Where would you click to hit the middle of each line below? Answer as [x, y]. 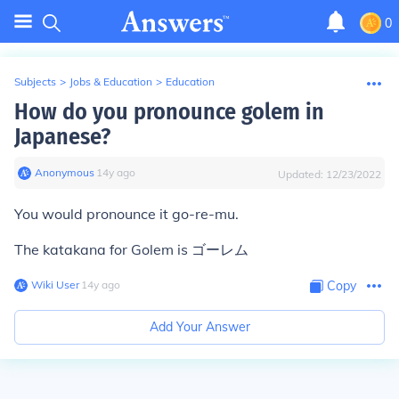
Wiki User [55, 285]
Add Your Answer [199, 327]
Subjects [35, 81]
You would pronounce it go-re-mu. [126, 214]
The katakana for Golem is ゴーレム [131, 249]
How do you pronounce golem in [169, 112]
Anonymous [65, 172]
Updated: [302, 174]
